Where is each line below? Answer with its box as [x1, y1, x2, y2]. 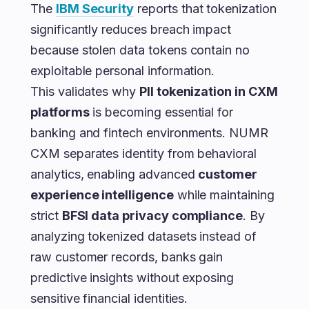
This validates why [30, 84, 139, 99]
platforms [30, 105, 90, 119]
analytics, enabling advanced [30, 167, 199, 181]
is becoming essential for [89, 105, 234, 119]
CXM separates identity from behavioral [30, 146, 257, 161]
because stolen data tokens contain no [30, 43, 250, 57]
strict [30, 208, 62, 223]
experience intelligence [30, 188, 174, 202]
